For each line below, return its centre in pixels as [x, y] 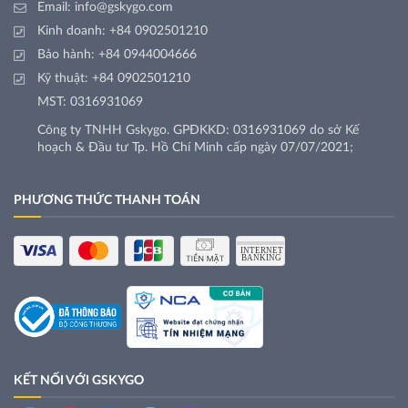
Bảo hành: [68, 55]
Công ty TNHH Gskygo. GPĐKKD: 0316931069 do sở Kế [198, 131]
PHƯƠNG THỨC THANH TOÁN [107, 201]
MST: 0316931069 [90, 102]
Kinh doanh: [73, 31]
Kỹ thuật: [65, 79]
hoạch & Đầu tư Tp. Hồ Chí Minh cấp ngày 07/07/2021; [195, 148]
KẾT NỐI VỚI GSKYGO [79, 381]
